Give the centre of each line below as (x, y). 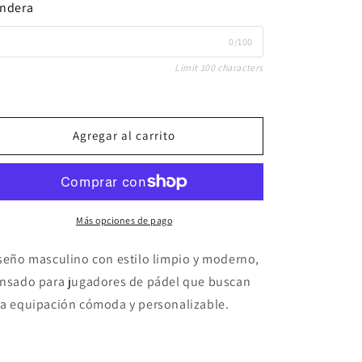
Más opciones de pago (124, 220)
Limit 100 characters (219, 67)
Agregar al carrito (124, 136)
